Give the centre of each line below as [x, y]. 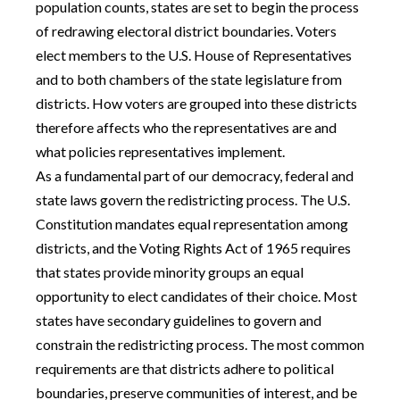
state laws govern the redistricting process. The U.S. [193, 200]
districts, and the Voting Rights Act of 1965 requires [193, 248]
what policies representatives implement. [160, 151]
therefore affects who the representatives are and [186, 127]
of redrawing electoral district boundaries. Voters [186, 31]
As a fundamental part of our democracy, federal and [195, 175]
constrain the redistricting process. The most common [200, 344]
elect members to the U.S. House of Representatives [194, 55]
